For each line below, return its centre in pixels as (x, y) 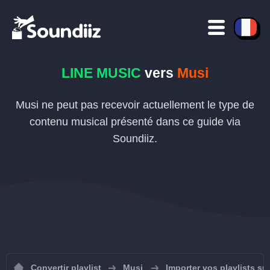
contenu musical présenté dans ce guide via (135, 122)
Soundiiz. (135, 139)
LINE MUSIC (101, 73)
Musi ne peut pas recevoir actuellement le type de (135, 105)
